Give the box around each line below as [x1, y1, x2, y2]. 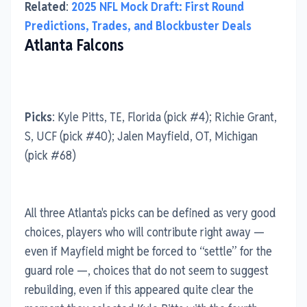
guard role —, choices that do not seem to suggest [25, 262, 269, 278]
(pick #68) [25, 147, 76, 163]
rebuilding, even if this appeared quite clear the [25, 281, 254, 297]
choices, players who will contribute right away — [25, 223, 265, 240]
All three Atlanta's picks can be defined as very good [25, 204, 276, 221]
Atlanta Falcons [25, 34, 124, 56]
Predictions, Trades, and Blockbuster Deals [25, 17, 251, 34]
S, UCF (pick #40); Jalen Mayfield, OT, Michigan [25, 127, 258, 144]
